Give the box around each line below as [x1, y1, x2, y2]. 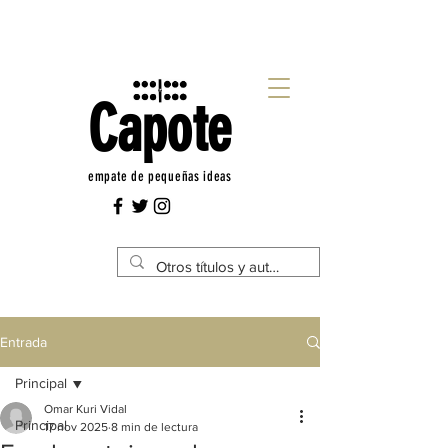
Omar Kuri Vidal [44, 402, 127, 416]
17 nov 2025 [44, 420, 108, 434]
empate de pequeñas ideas [88, 168, 232, 185]
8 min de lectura [111, 420, 198, 434]
